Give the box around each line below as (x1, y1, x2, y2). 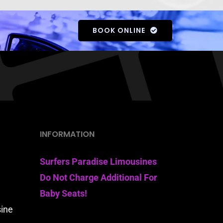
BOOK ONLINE (93, 25, 146, 35)
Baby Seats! (39, 188, 87, 199)
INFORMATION (39, 128, 95, 140)
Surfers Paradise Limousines (39, 156, 157, 167)
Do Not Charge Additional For (39, 172, 157, 183)
